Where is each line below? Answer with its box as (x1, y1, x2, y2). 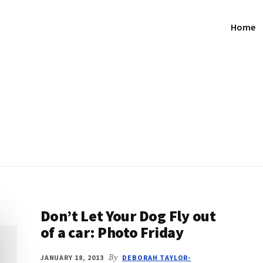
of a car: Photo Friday (40, 222, 184, 242)
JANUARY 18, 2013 (40, 253, 104, 262)
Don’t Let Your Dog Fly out (40, 206, 216, 225)
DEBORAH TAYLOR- (122, 253, 191, 262)
